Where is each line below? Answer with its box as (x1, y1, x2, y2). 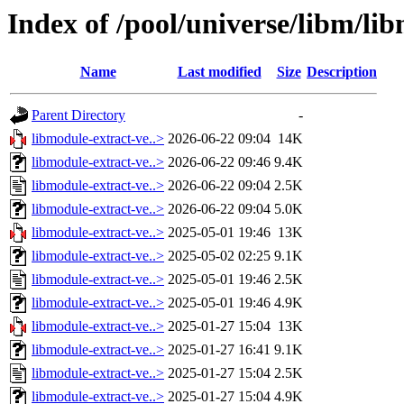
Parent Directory (32, 107, 125, 124)
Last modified (177, 64, 262, 80)
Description (307, 64, 377, 80)
